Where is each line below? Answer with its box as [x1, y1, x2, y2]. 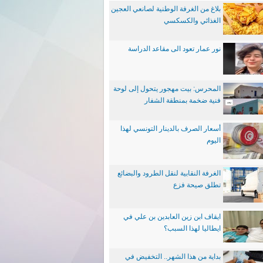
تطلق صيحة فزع [173, 181, 221, 189]
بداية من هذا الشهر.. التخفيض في [125, 252, 221, 261]
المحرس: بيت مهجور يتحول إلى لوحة [113, 85, 221, 93]
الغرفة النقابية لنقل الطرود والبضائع [117, 169, 221, 177]
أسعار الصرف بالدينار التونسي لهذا [120, 124, 221, 133]
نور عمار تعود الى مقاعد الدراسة [128, 45, 221, 53]
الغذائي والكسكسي [164, 16, 221, 25]
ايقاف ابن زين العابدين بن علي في [123, 213, 221, 221]
